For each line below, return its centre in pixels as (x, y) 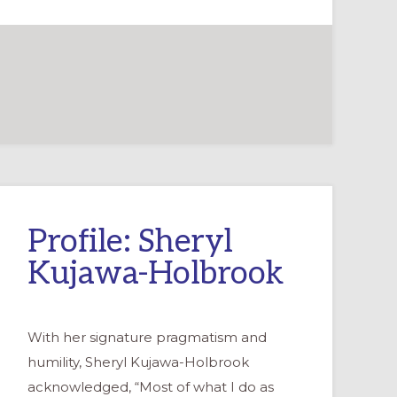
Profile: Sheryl (130, 241)
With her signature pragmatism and (147, 337)
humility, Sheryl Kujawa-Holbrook (138, 362)
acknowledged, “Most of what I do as (151, 386)
